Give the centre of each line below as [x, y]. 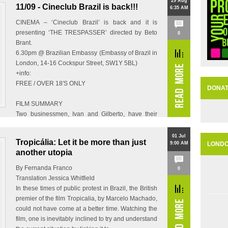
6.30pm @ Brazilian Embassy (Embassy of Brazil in [87, 53]
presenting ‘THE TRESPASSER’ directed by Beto [87, 33]
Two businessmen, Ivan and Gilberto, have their [87, 114]
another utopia [44, 152]
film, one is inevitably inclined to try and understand [87, 219]
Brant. [24, 43]
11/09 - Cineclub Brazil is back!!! [77, 7]
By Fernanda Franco [44, 168]
